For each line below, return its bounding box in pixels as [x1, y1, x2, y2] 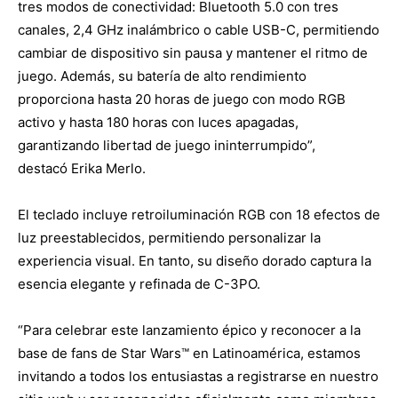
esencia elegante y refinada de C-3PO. [18, 275, 260, 292]
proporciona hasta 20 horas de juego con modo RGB [18, 90, 346, 107]
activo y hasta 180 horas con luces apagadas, [18, 113, 298, 131]
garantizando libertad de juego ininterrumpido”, [18, 136, 315, 154]
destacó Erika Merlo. [18, 159, 146, 177]
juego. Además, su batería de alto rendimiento [18, 67, 306, 84]
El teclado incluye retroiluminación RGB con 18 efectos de [18, 205, 380, 223]
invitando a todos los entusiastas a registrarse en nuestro [18, 367, 378, 385]
